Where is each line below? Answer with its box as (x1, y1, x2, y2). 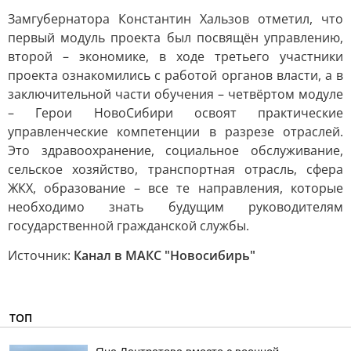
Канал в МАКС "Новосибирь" (74, 247, 255, 264)
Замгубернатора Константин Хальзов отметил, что (8, 10, 343, 27)
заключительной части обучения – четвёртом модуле (8, 85, 343, 103)
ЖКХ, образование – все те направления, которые (8, 179, 343, 197)
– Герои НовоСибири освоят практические (8, 104, 343, 121)
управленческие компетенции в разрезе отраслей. (8, 123, 343, 140)
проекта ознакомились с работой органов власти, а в (8, 67, 343, 84)
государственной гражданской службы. (8, 217, 249, 234)
